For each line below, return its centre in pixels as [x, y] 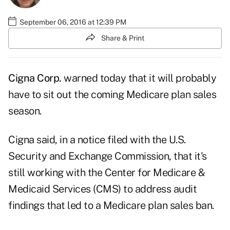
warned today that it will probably [139, 78]
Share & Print [123, 38]
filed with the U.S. [145, 140]
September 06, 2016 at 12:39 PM [73, 22]
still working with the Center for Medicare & [107, 173]
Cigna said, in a [43, 140]
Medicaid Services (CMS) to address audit [102, 189]
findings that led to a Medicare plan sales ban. [111, 206]
